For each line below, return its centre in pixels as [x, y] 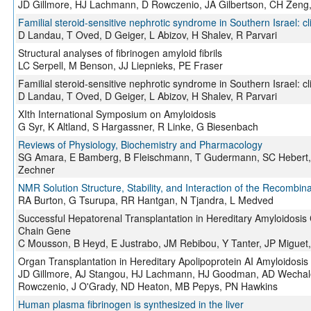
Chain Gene [44, 231]
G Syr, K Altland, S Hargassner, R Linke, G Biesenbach [138, 127]
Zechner [36, 170]
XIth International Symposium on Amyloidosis [117, 114]
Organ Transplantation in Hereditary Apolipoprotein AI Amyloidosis [163, 261]
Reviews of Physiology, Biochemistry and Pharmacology [140, 145]
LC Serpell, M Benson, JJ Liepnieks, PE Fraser [120, 66]
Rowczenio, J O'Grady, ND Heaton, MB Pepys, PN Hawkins [148, 286]
